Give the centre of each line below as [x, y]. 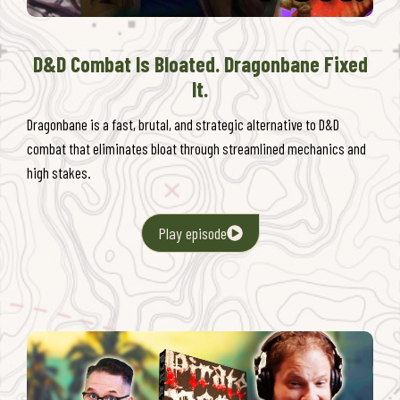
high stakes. [59, 172]
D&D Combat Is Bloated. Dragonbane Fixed [200, 63]
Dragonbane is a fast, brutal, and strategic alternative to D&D [183, 124]
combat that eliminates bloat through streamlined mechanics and [196, 148]
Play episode [192, 233]
